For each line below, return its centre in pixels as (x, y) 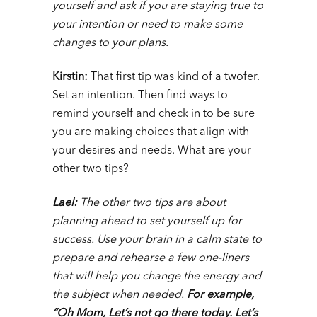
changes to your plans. (110, 44)
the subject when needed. (120, 295)
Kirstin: (71, 77)
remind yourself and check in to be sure (154, 114)
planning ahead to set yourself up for (147, 222)
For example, (220, 295)
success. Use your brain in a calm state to (157, 240)
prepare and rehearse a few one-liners (151, 259)
